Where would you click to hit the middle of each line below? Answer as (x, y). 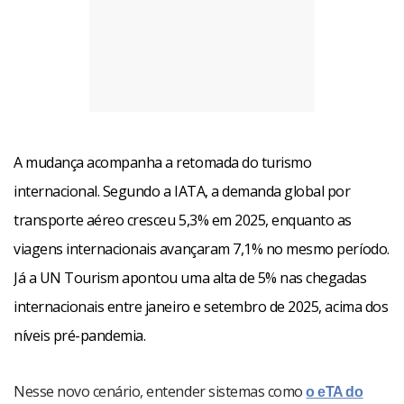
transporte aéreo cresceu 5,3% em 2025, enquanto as (183, 220)
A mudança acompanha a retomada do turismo (163, 162)
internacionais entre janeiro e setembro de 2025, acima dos (201, 307)
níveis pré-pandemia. (80, 335)
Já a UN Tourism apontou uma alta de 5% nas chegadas (190, 278)
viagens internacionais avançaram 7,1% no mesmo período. (202, 249)
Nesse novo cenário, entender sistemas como (160, 391)
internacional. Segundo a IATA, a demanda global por (182, 191)
